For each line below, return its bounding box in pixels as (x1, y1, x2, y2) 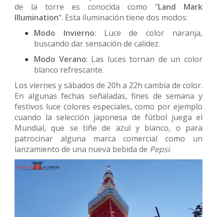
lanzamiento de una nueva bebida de (15, 143, 150, 155)
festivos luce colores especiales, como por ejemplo (15, 101, 202, 112)
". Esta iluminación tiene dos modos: (59, 12, 187, 23)
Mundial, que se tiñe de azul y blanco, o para (15, 122, 202, 133)
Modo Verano (34, 53, 86, 64)
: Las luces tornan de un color (86, 53, 203, 64)
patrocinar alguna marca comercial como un (15, 133, 202, 144)
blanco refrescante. (34, 64, 104, 75)
